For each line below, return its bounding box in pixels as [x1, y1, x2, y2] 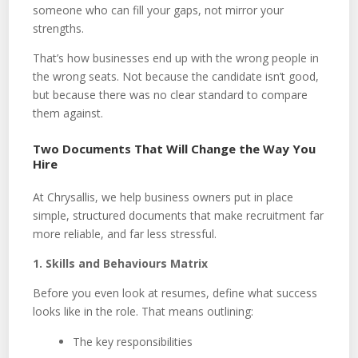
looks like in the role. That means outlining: [33, 303, 254, 319]
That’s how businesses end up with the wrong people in [33, 50, 320, 66]
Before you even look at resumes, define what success [33, 284, 318, 300]
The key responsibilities [73, 333, 193, 349]
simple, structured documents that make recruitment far [33, 207, 324, 223]
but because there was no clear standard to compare [33, 86, 308, 102]
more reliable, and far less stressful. [33, 225, 217, 241]
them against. [33, 105, 104, 121]
